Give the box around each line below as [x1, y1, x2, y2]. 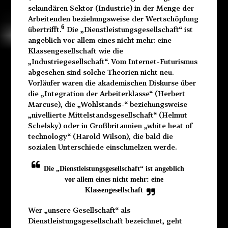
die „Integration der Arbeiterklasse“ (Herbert [27, 89, 185, 98]
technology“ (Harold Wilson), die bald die [27, 131, 173, 140]
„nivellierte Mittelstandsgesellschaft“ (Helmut [27, 110, 187, 119]
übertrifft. [27, 24, 61, 34]
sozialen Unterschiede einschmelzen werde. [27, 142, 177, 151]
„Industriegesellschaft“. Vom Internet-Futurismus [27, 56, 197, 66]
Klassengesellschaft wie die [27, 46, 123, 55]
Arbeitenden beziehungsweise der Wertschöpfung [27, 14, 198, 23]
